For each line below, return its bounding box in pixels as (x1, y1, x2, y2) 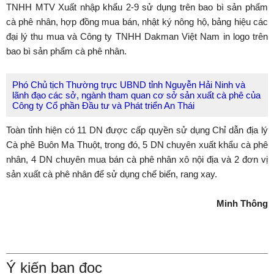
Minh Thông (217, 198, 268, 209)
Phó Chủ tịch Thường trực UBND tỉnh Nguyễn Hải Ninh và (12, 80, 245, 90)
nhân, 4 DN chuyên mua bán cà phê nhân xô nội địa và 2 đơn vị (6, 154, 268, 165)
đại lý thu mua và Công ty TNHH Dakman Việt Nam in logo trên (6, 31, 268, 42)
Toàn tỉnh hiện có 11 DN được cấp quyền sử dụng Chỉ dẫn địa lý (6, 125, 268, 135)
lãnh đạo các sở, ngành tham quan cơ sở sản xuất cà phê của (12, 90, 261, 100)
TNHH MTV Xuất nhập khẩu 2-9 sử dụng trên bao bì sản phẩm (6, 2, 268, 12)
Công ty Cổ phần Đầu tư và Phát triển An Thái (12, 100, 194, 111)
